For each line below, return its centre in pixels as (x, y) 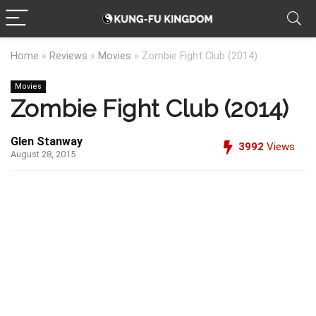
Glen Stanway (47, 141)
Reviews (68, 56)
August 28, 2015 (43, 154)
